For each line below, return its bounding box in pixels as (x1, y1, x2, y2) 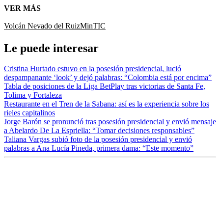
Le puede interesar (4, 41, 99, 55)
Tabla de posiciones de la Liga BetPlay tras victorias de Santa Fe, (4, 82, 205, 91)
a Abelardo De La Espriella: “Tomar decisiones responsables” (4, 126, 194, 135)
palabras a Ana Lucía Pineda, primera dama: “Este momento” (4, 144, 193, 153)
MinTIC (80, 21, 106, 30)
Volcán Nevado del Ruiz (4, 21, 80, 30)
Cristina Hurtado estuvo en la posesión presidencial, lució (4, 64, 181, 73)
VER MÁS (4, 3, 41, 12)
